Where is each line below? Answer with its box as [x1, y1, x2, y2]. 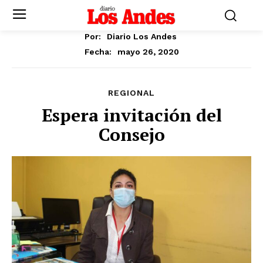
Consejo [98, 122, 165, 146]
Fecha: [84, 46, 112, 56]
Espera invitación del [41, 103, 222, 127]
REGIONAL [108, 87, 155, 97]
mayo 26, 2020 [117, 46, 179, 56]
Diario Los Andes [107, 31, 177, 41]
